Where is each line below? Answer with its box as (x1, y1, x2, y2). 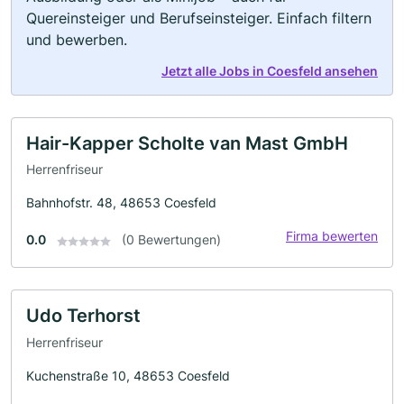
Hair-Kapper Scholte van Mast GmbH (26, 132, 348, 154)
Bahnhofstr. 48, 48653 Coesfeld (26, 195, 216, 211)
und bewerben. (26, 30, 127, 49)
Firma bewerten (286, 228, 378, 244)
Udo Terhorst (26, 305, 141, 327)
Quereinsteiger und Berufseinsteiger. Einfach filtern (26, 8, 372, 27)
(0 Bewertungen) (122, 232, 221, 248)
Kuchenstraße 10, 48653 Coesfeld (26, 367, 230, 383)
